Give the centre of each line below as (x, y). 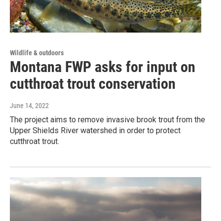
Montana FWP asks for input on (103, 67)
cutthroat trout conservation (93, 84)
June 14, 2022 (29, 106)
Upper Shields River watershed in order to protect (95, 131)
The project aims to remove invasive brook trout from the (108, 120)
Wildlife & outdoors (37, 53)
